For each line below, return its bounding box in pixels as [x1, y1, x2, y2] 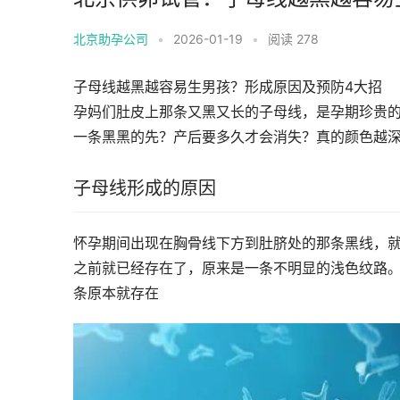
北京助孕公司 [73, 30, 148, 46]
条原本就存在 [73, 283, 159, 302]
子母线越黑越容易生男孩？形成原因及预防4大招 [73, 77, 382, 96]
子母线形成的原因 [73, 177, 216, 199]
